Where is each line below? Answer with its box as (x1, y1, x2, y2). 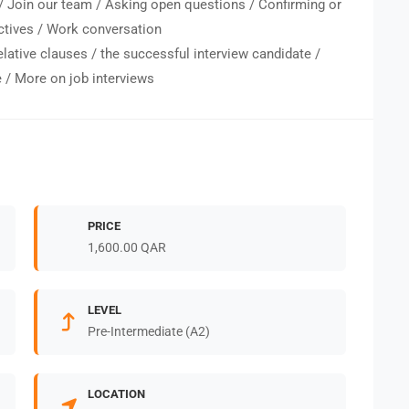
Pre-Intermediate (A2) (87, 323, 210, 339)
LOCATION (87, 386, 145, 401)
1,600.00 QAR (87, 239, 166, 255)
